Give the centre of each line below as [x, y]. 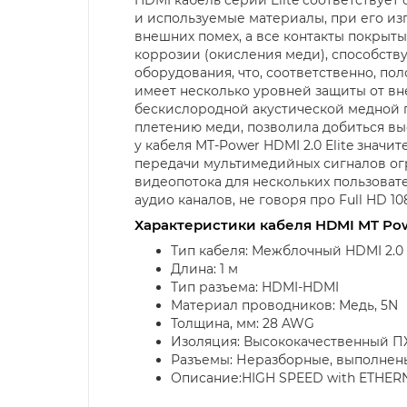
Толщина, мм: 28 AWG [243, 323]
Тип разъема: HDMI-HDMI [255, 287]
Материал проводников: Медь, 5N [284, 305]
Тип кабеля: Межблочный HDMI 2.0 [287, 250]
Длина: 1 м [204, 268]
